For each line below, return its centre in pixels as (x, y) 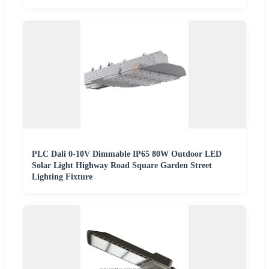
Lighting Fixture (62, 177)
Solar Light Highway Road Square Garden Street (122, 166)
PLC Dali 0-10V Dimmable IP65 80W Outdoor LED (127, 154)
